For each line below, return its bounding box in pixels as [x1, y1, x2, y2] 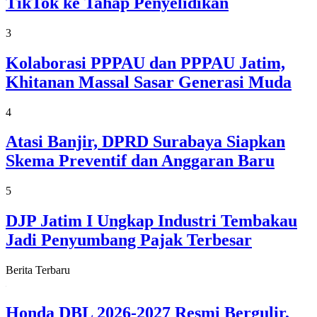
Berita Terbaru [6, 264, 70, 277]
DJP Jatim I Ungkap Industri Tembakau [6, 212, 297, 231]
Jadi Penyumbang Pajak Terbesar [6, 231, 252, 250]
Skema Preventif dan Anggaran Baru [6, 151, 275, 171]
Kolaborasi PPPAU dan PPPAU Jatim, [6, 53, 285, 72]
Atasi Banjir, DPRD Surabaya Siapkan [6, 132, 285, 151]
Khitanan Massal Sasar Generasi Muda [6, 72, 292, 91]
